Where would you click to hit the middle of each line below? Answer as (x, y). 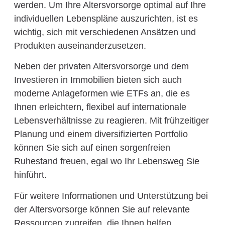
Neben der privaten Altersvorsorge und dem (101, 67)
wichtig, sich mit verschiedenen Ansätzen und (105, 32)
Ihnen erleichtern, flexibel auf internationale (100, 107)
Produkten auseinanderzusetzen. (80, 45)
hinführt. (30, 175)
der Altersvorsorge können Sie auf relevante (102, 209)
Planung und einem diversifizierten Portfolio (101, 134)
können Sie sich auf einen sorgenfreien (92, 148)
